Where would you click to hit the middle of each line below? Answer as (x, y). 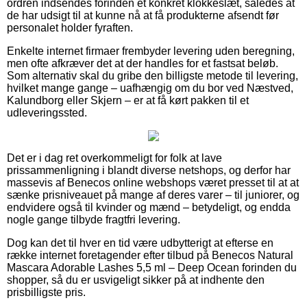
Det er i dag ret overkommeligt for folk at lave (114, 158)
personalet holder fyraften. (70, 27)
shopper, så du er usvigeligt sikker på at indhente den (136, 280)
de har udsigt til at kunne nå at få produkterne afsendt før (143, 15)
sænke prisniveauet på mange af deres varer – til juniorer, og (153, 195)
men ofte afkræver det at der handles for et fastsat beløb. (143, 63)
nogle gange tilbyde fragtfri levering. (94, 219)
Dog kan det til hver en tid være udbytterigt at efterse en (140, 243)
